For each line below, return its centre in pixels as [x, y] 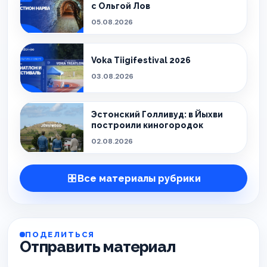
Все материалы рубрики [139, 178]
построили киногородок [147, 125]
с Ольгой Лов [121, 6]
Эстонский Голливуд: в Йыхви [157, 114]
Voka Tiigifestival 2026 [141, 60]
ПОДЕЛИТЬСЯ [60, 235]
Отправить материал [97, 247]
